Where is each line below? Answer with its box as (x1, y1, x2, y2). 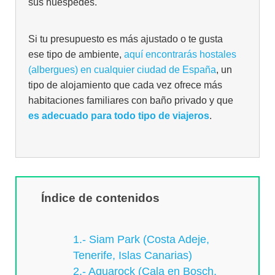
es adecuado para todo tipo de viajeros (28, 110, 209, 121)
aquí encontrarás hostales (123, 48, 236, 60)
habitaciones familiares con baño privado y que (28, 95, 233, 106)
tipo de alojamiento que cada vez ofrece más (28, 79, 222, 90)
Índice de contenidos (41, 190, 160, 204)
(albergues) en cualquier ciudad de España (28, 64, 216, 75)
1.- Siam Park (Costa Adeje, (73, 233, 210, 246)
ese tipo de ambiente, (28, 48, 124, 60)
